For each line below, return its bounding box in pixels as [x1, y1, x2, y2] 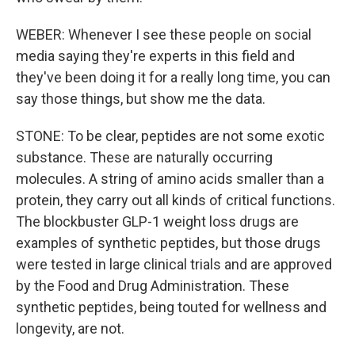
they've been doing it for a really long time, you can [16, 69, 330, 86]
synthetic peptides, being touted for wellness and [16, 299, 326, 315]
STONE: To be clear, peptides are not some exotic [16, 128, 325, 144]
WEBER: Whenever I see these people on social [16, 26, 311, 43]
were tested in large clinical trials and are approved [16, 256, 332, 273]
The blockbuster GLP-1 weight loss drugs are [16, 213, 299, 230]
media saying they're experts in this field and [16, 48, 295, 64]
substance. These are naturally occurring [16, 149, 273, 166]
